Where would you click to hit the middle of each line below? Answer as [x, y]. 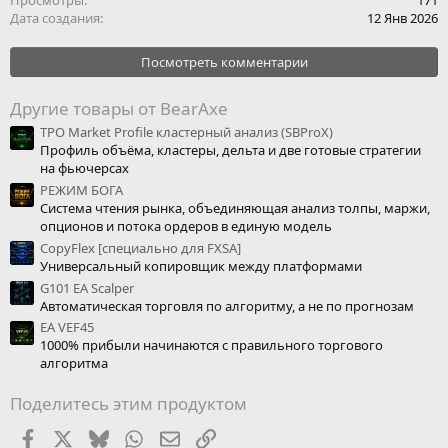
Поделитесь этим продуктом [128, 404]
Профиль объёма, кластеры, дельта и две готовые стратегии [230, 150]
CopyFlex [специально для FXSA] [140, 247]
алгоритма [74, 363]
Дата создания [55, 17]
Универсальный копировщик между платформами [201, 265]
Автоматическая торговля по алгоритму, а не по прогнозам [227, 305]
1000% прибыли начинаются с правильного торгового [211, 345]
